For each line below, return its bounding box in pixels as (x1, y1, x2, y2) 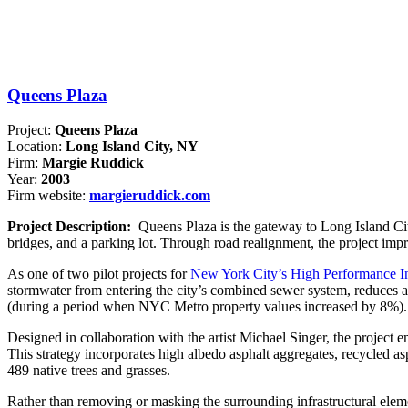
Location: (7, 138, 66, 155)
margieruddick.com (89, 188, 210, 204)
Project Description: (7, 219, 138, 235)
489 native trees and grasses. (7, 362, 170, 379)
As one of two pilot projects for (7, 266, 190, 282)
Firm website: (7, 188, 89, 204)
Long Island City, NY (66, 138, 199, 155)
